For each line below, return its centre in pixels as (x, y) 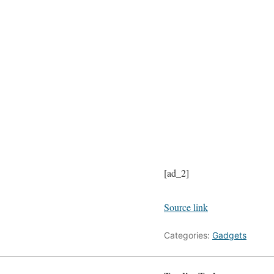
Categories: (188, 235)
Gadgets (229, 235)
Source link (186, 207)
